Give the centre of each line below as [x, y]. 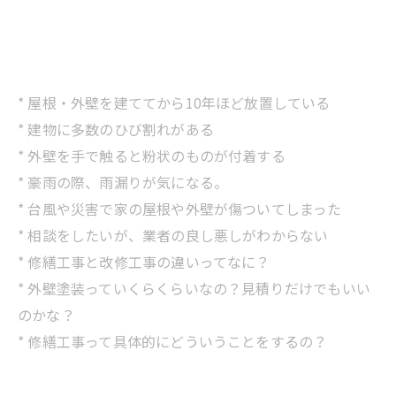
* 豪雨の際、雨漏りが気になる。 [123, 182]
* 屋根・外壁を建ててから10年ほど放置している [174, 102]
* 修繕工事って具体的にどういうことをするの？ [173, 341]
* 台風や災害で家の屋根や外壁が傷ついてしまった [180, 208]
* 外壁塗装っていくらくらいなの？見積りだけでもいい [194, 288]
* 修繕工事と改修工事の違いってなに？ [144, 261]
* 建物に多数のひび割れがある [116, 129]
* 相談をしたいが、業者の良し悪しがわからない [173, 235]
